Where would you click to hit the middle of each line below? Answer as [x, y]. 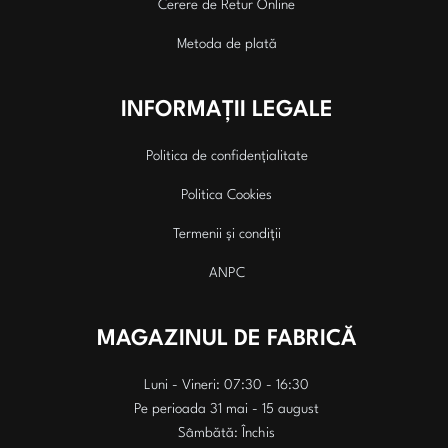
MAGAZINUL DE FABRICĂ [226, 338]
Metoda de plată [226, 43]
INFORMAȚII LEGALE [226, 109]
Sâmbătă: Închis [226, 432]
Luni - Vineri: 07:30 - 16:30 [226, 384]
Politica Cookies [226, 194]
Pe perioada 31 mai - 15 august [226, 408]
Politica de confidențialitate [226, 155]
